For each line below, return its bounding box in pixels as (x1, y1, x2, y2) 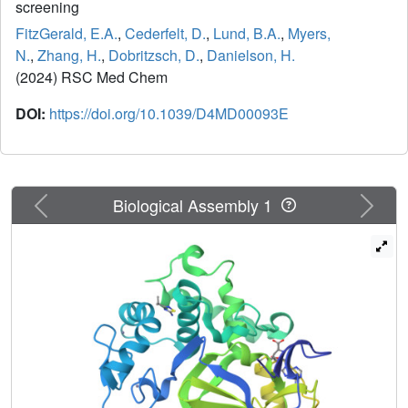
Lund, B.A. (213, 23, 280, 45)
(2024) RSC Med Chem (15, 66, 171, 88)
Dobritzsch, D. (108, 45, 199, 66)
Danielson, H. (207, 45, 295, 66)
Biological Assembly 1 (112, 192, 281, 217)
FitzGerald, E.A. (15, 23, 117, 45)
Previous (39, 190, 97, 212)
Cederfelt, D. (125, 23, 206, 45)
